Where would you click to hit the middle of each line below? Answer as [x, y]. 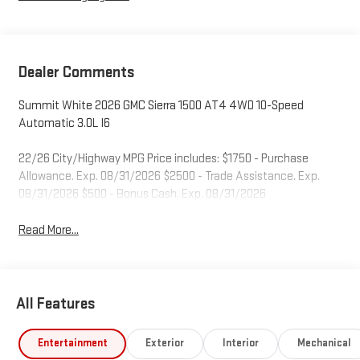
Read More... [48, 231]
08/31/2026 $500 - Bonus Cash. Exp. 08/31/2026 [142, 194]
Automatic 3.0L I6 [64, 124]
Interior [241, 344]
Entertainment [72, 344]
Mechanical [324, 344]
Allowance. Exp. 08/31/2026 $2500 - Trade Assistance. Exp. [169, 177]
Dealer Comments [76, 73]
